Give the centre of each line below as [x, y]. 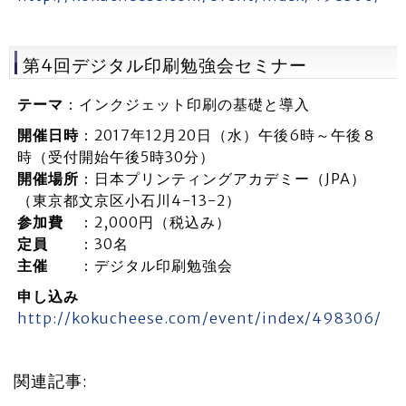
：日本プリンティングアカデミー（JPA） [222, 179]
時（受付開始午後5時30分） [116, 157]
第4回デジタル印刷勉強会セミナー [165, 65]
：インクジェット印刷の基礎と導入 [186, 104]
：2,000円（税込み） [147, 222]
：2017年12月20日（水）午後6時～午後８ [227, 135]
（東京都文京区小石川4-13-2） [129, 200]
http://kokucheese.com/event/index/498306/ [199, 318]
